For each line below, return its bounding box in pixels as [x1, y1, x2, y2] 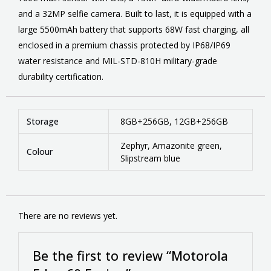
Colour [26, 145, 53, 157]
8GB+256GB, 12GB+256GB [120, 115, 228, 127]
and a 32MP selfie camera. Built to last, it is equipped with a [18, 7, 252, 19]
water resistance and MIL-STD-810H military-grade [18, 54, 217, 67]
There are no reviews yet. [18, 210, 117, 222]
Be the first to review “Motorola [33, 246, 229, 264]
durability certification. [18, 70, 103, 82]
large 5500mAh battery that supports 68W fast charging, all [18, 23, 249, 35]
